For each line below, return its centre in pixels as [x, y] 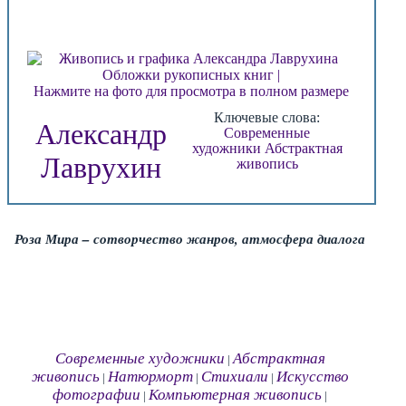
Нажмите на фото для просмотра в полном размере [192, 91]
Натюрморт [150, 377]
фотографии [97, 395]
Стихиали [234, 377]
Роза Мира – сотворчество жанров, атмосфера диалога [190, 238]
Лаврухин [101, 168]
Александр [101, 134]
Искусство [312, 377]
